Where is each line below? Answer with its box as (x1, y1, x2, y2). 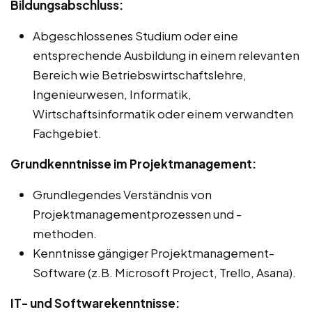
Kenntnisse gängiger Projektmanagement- (33, 244, 274, 260)
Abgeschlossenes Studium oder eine (33, 27, 238, 43)
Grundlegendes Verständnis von (33, 186, 212, 202)
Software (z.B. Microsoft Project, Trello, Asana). (33, 264, 296, 280)
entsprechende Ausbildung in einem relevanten (33, 47, 299, 63)
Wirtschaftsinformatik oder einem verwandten (33, 105, 293, 121)
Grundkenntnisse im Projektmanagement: (10, 155, 256, 171)
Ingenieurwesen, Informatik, (33, 86, 192, 102)
